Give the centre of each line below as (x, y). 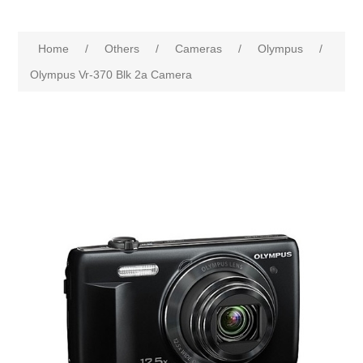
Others (122, 49)
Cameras (199, 49)
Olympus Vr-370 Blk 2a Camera (111, 75)
